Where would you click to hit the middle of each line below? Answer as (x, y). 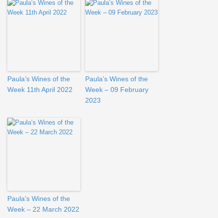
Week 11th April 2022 (40, 90)
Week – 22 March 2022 (43, 209)
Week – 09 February (117, 90)
